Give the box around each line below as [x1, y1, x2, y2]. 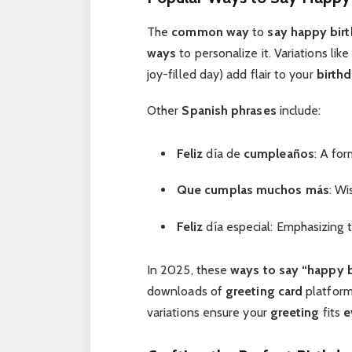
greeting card [225, 283, 303, 299]
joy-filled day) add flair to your [146, 66, 317, 82]
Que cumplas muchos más [176, 182, 329, 198]
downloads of [146, 283, 226, 299]
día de [203, 146, 244, 162]
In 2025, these [146, 262, 231, 277]
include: [276, 103, 321, 119]
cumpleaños [244, 146, 314, 162]
